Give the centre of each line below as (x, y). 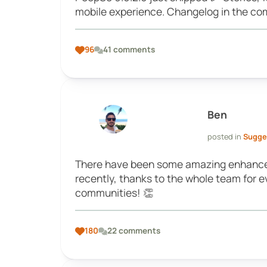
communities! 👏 (115, 192)
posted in (226, 137)
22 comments (134, 231)
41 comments (129, 50)
